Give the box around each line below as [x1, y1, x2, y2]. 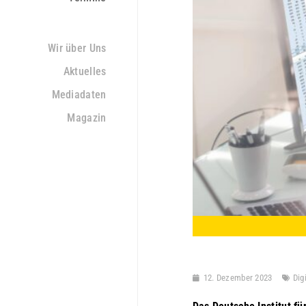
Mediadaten [51, 88, 107, 101]
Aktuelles [63, 65, 107, 78]
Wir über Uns [47, 42, 107, 55]
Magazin [67, 111, 107, 124]
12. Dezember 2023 [203, 273, 273, 283]
